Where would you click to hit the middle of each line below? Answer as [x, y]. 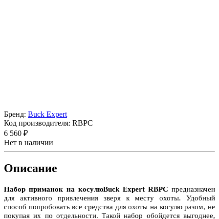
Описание [31, 168]
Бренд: [15, 114]
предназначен [193, 189]
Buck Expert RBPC [136, 189]
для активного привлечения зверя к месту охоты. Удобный [109, 198]
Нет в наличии [29, 143]
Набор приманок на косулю [54, 189]
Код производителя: [37, 123]
